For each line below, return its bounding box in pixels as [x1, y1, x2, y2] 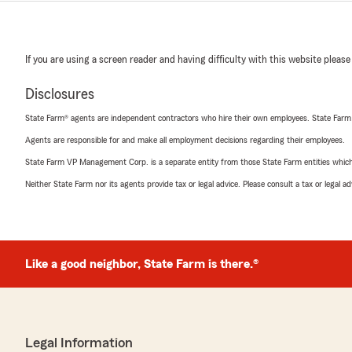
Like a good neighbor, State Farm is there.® [25, 258, 258, 270]
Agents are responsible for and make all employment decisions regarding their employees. [25, 135, 345, 145]
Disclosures [25, 86, 94, 102]
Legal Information [25, 335, 133, 350]
